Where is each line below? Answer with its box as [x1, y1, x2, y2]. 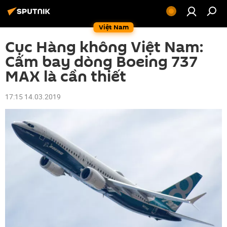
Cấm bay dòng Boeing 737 [5, 51, 198, 73]
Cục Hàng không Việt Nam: [5, 36, 203, 58]
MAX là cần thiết [5, 66, 126, 88]
